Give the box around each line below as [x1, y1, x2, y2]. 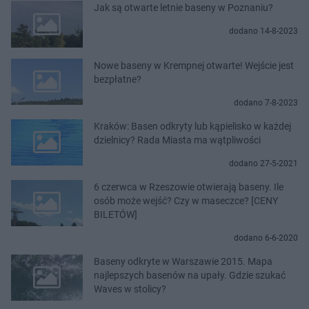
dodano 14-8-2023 [229, 26, 298, 37]
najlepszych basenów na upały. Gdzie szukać [94, 269, 286, 281]
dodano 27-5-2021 [229, 158, 298, 168]
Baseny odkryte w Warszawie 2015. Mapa [94, 255, 272, 267]
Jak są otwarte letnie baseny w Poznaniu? [94, 2, 273, 14]
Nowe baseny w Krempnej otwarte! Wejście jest [94, 59, 294, 71]
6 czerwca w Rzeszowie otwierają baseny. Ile [94, 181, 283, 192]
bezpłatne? [94, 73, 141, 85]
